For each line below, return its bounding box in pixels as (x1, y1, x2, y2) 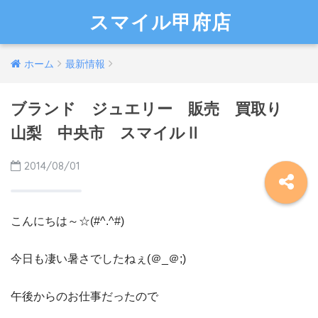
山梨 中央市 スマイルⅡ (11, 124, 201, 142)
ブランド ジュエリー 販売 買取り (11, 100, 298, 118)
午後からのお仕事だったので (11, 290, 158, 302)
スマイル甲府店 (89, 10, 232, 34)
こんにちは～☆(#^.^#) (11, 215, 124, 227)
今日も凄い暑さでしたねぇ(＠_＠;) (11, 253, 186, 265)
